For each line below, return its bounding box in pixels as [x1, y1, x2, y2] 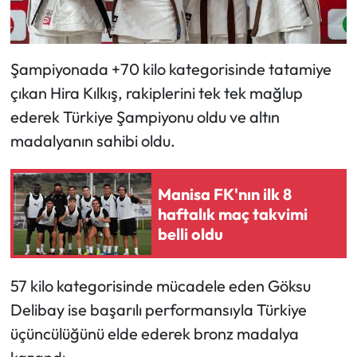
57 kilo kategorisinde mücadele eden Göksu [10, 276, 311, 296]
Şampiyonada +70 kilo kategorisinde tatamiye [10, 59, 331, 80]
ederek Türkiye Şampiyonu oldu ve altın [10, 107, 280, 127]
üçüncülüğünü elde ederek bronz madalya [10, 324, 299, 344]
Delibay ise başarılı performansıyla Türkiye [10, 300, 307, 320]
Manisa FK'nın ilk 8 [158, 183, 292, 204]
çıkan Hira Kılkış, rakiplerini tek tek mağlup [10, 83, 303, 104]
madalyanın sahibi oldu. [10, 131, 175, 151]
